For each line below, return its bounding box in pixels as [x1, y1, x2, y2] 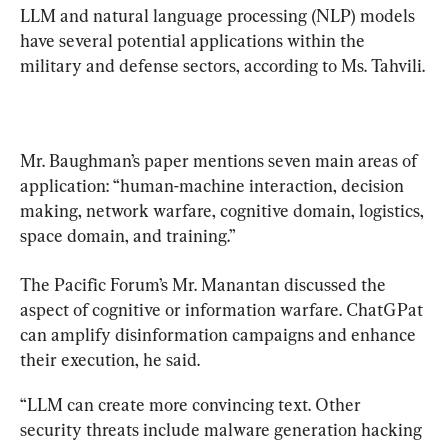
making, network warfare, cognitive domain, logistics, [20, 199, 428, 221]
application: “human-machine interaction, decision [20, 174, 408, 196]
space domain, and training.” [20, 224, 236, 246]
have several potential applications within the [20, 29, 369, 51]
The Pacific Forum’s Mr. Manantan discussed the [20, 273, 390, 295]
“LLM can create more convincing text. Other [20, 393, 365, 415]
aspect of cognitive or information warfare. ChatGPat [20, 298, 427, 320]
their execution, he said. [20, 348, 200, 370]
